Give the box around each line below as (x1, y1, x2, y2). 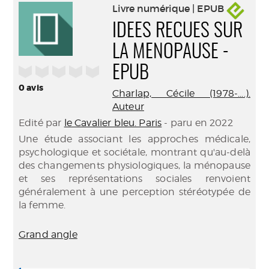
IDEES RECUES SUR (112, 22, 243, 41)
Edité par (19, 117, 64, 128)
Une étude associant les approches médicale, (19, 133, 250, 145)
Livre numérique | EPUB (112, 2, 226, 15)
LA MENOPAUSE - (112, 43, 229, 62)
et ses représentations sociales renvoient (19, 173, 250, 184)
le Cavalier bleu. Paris (64, 117, 162, 128)
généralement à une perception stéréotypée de (19, 186, 250, 198)
